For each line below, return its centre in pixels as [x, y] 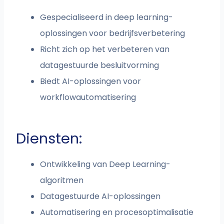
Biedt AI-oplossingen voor [91, 81]
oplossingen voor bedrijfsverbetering [113, 33]
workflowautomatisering [88, 97]
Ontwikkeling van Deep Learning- [105, 164]
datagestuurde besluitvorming [100, 65]
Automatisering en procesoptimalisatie [117, 212]
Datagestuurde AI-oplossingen [100, 196]
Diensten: [49, 139]
